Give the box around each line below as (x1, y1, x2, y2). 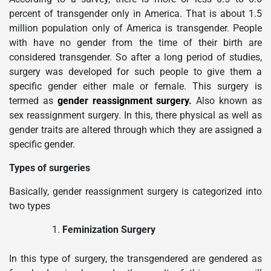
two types (9, 200, 50, 212)
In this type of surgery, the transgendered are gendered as (9, 253, 262, 265)
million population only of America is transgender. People (9, 22, 262, 34)
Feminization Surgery (62, 224, 155, 236)
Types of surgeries (9, 162, 90, 174)
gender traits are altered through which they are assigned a (9, 124, 262, 136)
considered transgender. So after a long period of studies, (9, 51, 262, 64)
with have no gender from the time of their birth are (9, 37, 262, 49)
